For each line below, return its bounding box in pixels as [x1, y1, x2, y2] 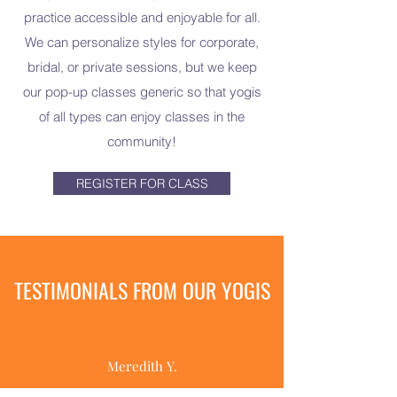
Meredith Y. [106, 357, 177, 375]
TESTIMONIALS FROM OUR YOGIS [13, 274, 270, 306]
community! [107, 133, 176, 150]
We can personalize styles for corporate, [25, 34, 259, 51]
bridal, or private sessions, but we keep [27, 58, 257, 75]
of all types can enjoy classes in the [39, 108, 245, 125]
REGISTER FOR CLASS [75, 175, 208, 191]
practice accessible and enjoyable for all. [23, 9, 261, 26]
